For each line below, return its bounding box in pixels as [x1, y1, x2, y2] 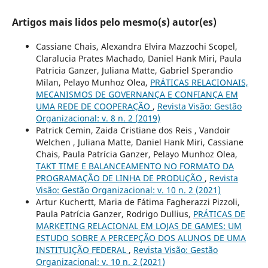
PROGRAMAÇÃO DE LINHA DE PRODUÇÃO [35, 172, 205, 184]
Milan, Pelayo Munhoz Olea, [35, 76, 150, 88]
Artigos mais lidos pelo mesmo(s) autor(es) [11, 16, 217, 29]
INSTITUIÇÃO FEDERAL [35, 243, 129, 255]
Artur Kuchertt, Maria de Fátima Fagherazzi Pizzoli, [35, 196, 240, 208]
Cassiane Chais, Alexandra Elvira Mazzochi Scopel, [35, 40, 237, 52]
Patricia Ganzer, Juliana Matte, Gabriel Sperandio [35, 64, 233, 76]
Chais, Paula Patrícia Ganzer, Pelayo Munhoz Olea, [35, 148, 237, 160]
